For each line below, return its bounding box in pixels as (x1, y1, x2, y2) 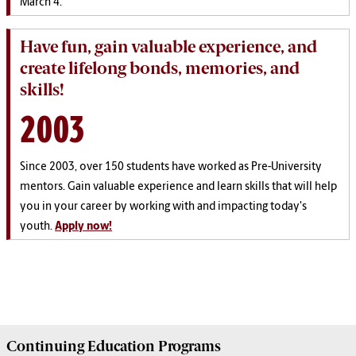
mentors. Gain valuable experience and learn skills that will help (20, 180, 337, 193)
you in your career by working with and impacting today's (20, 200, 307, 213)
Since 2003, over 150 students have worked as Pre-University (20, 161, 322, 173)
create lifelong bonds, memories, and (20, 58, 300, 79)
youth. (20, 220, 55, 233)
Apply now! (55, 220, 112, 233)
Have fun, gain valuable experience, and (20, 37, 317, 57)
